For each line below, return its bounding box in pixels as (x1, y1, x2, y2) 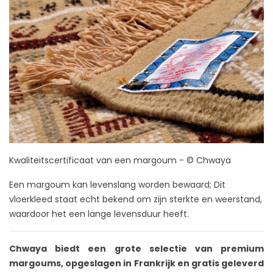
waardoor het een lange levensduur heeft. (9, 207, 189, 220)
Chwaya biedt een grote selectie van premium (9, 242, 264, 255)
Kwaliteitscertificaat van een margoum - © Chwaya (9, 154, 231, 166)
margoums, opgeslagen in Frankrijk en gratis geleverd (9, 257, 264, 269)
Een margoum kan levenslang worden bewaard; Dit (9, 178, 225, 191)
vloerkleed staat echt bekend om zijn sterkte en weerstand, (9, 193, 262, 205)
